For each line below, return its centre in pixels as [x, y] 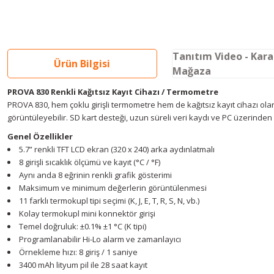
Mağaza [191, 71]
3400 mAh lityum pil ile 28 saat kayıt [83, 265]
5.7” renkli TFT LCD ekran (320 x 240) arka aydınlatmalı [117, 149]
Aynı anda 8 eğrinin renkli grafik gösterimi [95, 175]
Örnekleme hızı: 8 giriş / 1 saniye [78, 252]
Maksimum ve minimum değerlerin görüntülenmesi [113, 188]
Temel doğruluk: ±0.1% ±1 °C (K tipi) [83, 226]
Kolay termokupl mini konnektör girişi [87, 213]
